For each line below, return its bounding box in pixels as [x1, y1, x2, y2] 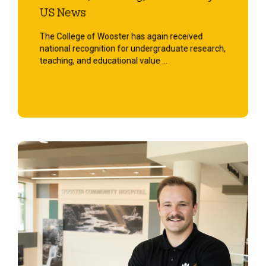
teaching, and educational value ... [39, 56, 168, 66]
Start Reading [39, 83, 91, 93]
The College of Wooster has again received [39, 31, 203, 42]
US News [39, 7, 86, 19]
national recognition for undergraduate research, [39, 43, 226, 54]
